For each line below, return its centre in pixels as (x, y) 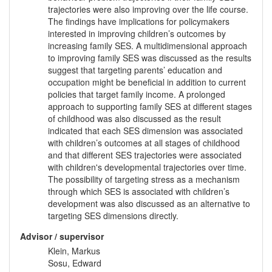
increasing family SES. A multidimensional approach (148, 46)
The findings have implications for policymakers (139, 22)
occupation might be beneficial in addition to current (147, 82)
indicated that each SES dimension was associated (145, 131)
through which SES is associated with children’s (139, 192)
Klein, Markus (74, 251)
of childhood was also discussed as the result (134, 119)
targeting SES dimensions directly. (113, 216)
